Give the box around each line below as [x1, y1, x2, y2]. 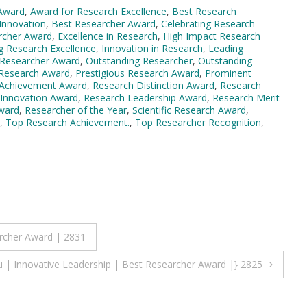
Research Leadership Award [84, 90, 207, 104]
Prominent [205, 66, 251, 79]
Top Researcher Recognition [135, 115, 261, 129]
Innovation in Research [101, 41, 203, 55]
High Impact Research [163, 29, 260, 42]
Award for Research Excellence [30, 4, 167, 18]
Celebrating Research [161, 16, 255, 30]
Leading [208, 41, 243, 55]
